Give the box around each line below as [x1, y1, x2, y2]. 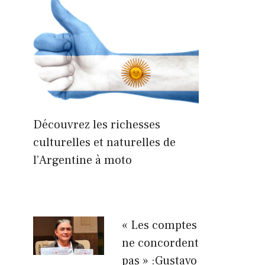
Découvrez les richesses [33, 117, 160, 132]
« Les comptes [122, 217, 197, 233]
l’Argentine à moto [33, 152, 132, 168]
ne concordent [122, 235, 199, 251]
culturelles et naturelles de [33, 134, 176, 150]
